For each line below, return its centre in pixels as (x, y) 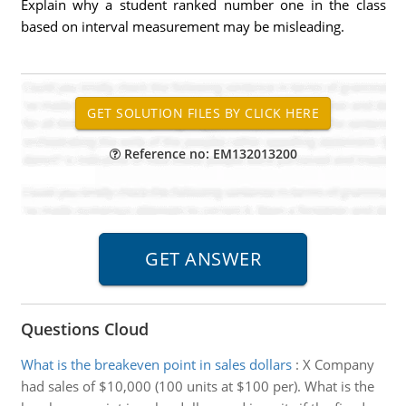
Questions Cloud (84, 329)
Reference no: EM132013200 (208, 154)
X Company (338, 364)
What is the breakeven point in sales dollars (156, 364)
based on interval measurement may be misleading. (182, 26)
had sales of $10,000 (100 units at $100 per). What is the (197, 386)
